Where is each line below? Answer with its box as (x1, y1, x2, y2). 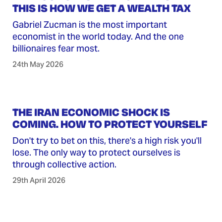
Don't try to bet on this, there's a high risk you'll (12, 135, 202, 147)
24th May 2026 (12, 59, 63, 69)
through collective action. (12, 159, 116, 170)
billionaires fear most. (12, 43, 100, 55)
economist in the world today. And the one (12, 31, 184, 43)
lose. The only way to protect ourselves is (12, 147, 180, 159)
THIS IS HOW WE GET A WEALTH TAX (12, 1, 191, 15)
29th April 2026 (12, 175, 65, 185)
